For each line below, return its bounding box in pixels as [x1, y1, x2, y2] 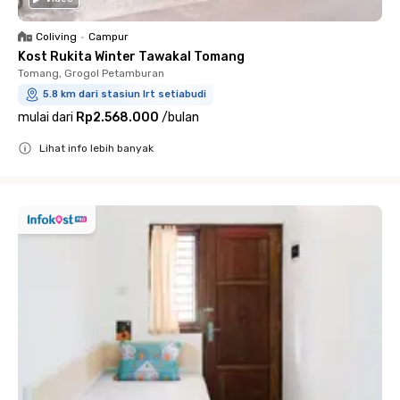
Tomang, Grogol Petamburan [18, 66, 164, 79]
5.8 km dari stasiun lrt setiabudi [43, 87, 206, 100]
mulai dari [18, 109, 73, 125]
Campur [88, 29, 129, 43]
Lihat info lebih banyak [39, 141, 154, 154]
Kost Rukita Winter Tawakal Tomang [18, 48, 245, 64]
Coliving [36, 29, 77, 43]
